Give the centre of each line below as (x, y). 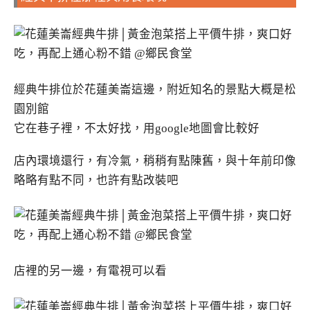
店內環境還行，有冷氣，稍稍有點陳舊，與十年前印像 (155, 161)
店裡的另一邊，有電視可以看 (90, 271)
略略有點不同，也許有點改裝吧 (96, 180)
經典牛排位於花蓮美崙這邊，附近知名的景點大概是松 (155, 89)
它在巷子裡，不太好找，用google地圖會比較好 (137, 128)
